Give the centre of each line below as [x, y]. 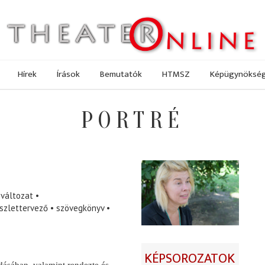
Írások [68, 74]
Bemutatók [121, 74]
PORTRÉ [132, 121]
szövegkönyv [80, 208]
